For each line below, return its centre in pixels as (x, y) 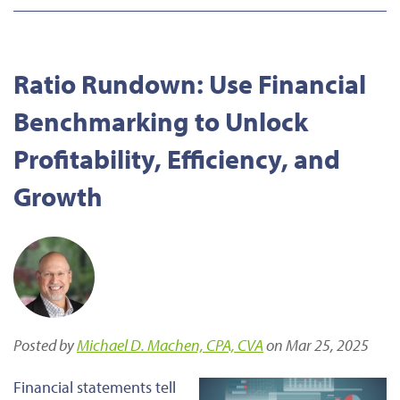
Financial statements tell (95, 387)
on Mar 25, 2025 (316, 345)
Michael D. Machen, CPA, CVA (170, 345)
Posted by (45, 345)
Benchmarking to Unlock (161, 121)
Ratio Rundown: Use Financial (190, 83)
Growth (58, 196)
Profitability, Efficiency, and (177, 158)
